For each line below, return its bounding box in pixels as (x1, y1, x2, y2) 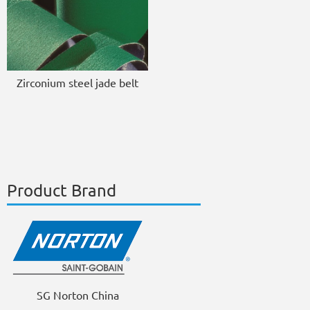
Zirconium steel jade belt (17, 76, 138, 89)
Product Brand (7, 181, 116, 200)
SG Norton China (36, 289, 119, 302)
